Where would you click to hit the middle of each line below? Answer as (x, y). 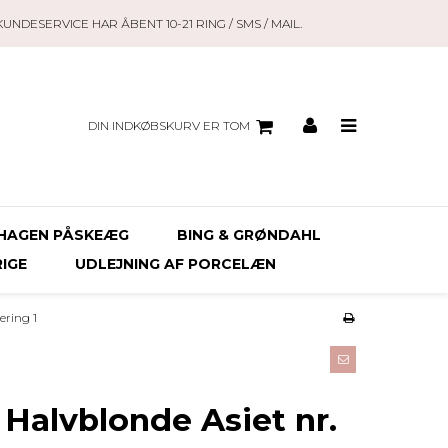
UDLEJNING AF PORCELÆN (175, 264)
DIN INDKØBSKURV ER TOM (168, 125)
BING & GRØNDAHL (249, 235)
